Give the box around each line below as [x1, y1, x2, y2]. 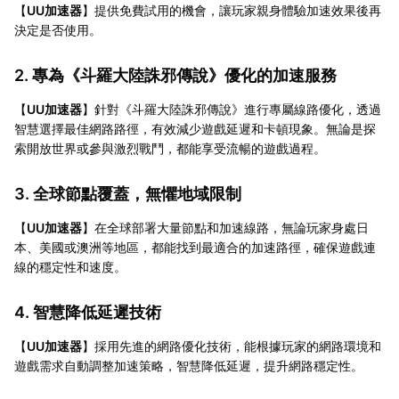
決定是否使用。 [14, 21, 102, 37]
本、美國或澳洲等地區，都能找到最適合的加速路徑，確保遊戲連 [14, 239, 376, 255]
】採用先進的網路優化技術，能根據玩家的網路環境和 [82, 338, 381, 354]
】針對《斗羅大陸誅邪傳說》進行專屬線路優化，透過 [82, 101, 381, 117]
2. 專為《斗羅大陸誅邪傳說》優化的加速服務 [14, 65, 337, 85]
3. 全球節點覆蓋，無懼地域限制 [14, 183, 241, 203]
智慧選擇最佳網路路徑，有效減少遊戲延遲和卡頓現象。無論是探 [14, 120, 376, 136]
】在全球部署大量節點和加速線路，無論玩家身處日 [82, 219, 369, 235]
